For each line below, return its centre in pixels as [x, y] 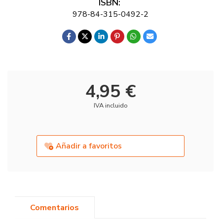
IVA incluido [110, 106]
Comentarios [55, 207]
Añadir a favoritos [89, 146]
